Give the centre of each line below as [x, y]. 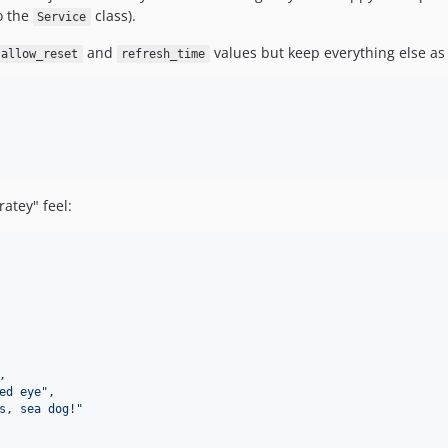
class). [113, 15]
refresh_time [163, 54]
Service [62, 17]
